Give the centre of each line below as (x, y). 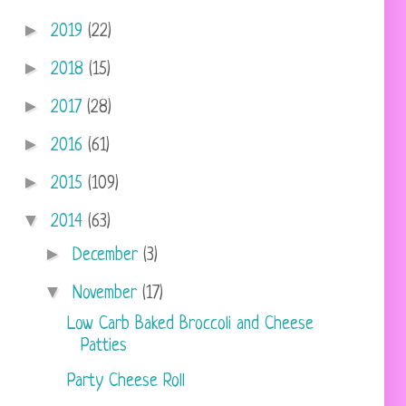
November (107, 294)
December (108, 256)
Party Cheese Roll (126, 382)
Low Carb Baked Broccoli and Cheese (190, 325)
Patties (104, 347)
